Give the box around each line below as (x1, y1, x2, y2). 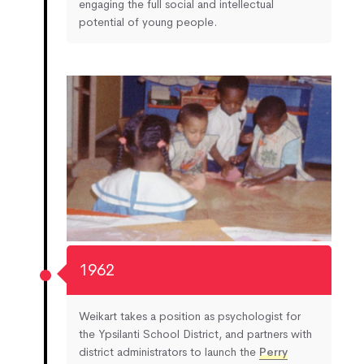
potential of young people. (79, 14, 217, 29)
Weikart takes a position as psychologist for (79, 308, 301, 323)
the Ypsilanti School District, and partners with (79, 326, 312, 341)
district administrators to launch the (79, 344, 259, 359)
